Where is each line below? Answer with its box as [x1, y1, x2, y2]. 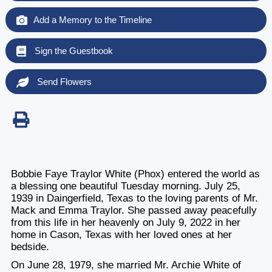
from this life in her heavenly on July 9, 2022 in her [10, 216, 240, 228]
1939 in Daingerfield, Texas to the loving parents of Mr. [10, 192, 258, 204]
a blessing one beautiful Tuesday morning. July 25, [10, 180, 240, 192]
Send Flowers [34, 76, 92, 87]
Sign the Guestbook [32, 45, 113, 56]
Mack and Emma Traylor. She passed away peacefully [10, 204, 257, 216]
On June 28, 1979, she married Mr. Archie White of [10, 259, 241, 271]
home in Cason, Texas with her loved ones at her [10, 228, 232, 240]
